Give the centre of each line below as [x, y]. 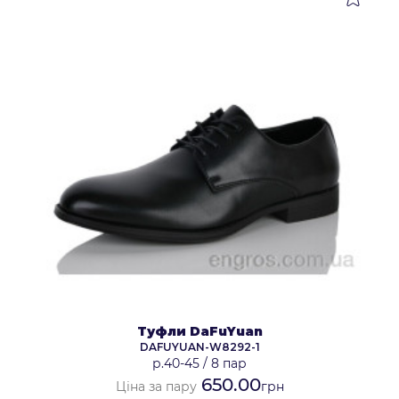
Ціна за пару [156, 387]
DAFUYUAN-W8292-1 [199, 347]
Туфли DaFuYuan [199, 332]
